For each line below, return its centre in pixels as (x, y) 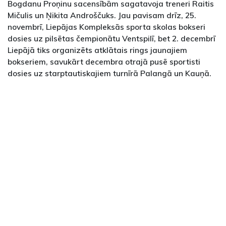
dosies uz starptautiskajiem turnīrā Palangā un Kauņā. (109, 73)
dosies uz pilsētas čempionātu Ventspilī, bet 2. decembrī (111, 38)
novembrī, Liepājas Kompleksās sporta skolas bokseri (106, 26)
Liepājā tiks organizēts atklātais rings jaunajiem (97, 50)
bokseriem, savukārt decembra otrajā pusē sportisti (104, 61)
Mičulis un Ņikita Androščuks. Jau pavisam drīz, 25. (102, 15)
